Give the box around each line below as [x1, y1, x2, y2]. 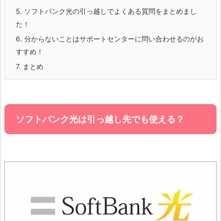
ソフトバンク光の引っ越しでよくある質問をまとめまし [22, 6, 197, 15]
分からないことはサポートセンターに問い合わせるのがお [22, 34, 204, 43]
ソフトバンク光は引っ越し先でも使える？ [16, 113, 184, 124]
